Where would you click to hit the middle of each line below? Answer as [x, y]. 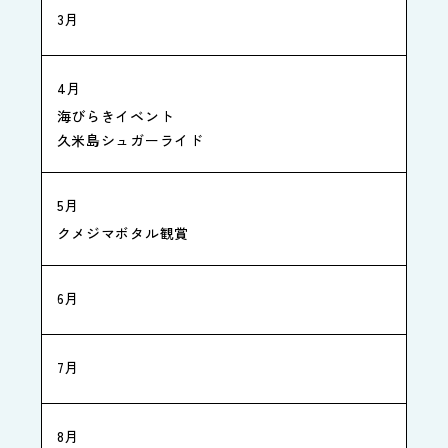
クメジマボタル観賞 [122, 232]
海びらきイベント [115, 115]
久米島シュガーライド [130, 139]
